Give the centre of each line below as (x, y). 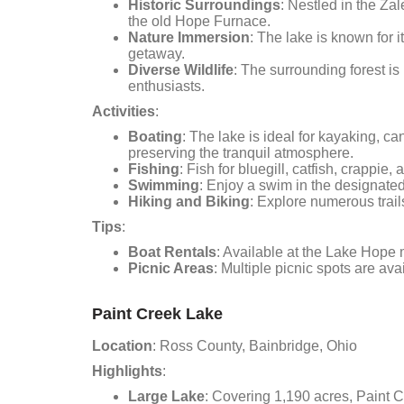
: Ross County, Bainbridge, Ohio (255, 346)
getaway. (156, 54)
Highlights (127, 371)
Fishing (154, 169)
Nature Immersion (189, 37)
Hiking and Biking (189, 202)
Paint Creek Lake (157, 314)
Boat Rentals (172, 252)
